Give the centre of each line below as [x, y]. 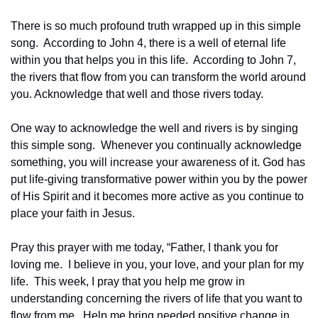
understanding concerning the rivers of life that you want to [157, 298]
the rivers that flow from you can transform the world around [158, 77]
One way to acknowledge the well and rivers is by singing [154, 128]
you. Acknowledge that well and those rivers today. [138, 94]
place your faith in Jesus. [73, 213]
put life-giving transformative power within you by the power [159, 179]
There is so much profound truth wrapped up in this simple [156, 26]
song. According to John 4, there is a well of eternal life [148, 43]
